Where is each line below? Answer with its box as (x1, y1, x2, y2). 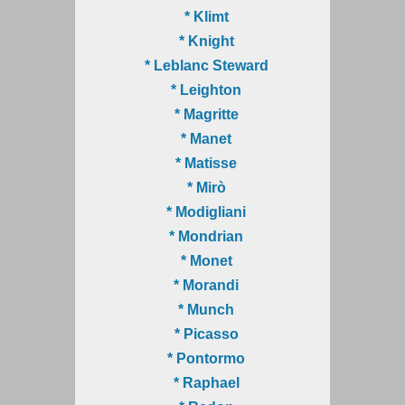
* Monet (180, 252, 232, 268)
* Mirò (186, 179, 226, 195)
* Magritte (174, 106, 239, 122)
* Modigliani (166, 203, 246, 220)
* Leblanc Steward (144, 57, 268, 73)
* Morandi (174, 277, 239, 293)
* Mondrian (169, 228, 243, 244)
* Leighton (171, 81, 241, 98)
